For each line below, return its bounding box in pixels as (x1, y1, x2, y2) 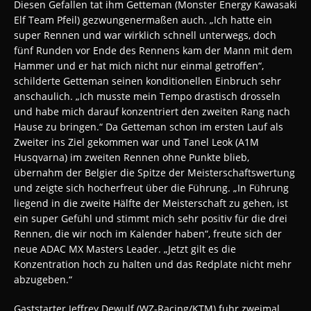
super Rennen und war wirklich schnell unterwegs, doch (14, 28, 276, 42)
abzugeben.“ (14, 273, 72, 287)
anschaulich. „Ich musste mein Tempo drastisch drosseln (14, 90, 280, 103)
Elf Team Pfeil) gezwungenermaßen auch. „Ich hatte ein (14, 13, 272, 27)
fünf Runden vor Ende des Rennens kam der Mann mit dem (14, 44, 292, 58)
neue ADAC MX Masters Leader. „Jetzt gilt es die (14, 242, 236, 256)
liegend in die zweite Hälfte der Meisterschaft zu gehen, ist (14, 196, 288, 210)
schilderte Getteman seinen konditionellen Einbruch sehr (14, 74, 281, 88)
